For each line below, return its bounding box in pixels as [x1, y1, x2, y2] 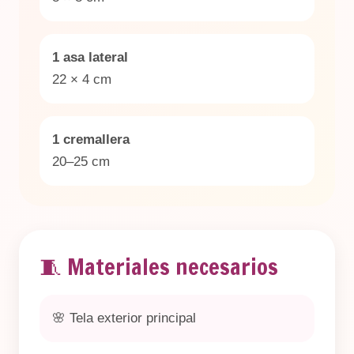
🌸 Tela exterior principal [52, 311, 196, 326]
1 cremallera [52, 132, 130, 147]
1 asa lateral [52, 50, 128, 65]
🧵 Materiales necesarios [40, 251, 278, 282]
